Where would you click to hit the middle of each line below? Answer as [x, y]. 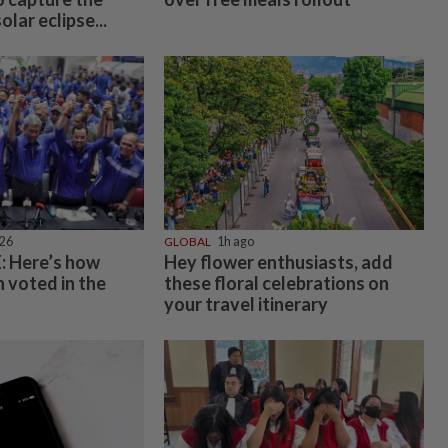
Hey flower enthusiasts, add [278, 262]
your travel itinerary [245, 304]
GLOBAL [187, 242]
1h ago [235, 242]
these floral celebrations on [276, 283]
